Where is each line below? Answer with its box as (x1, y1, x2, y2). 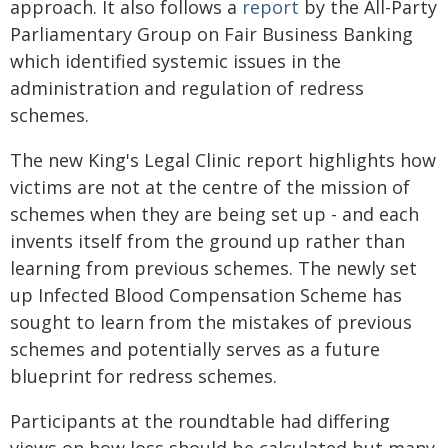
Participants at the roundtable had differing (10, 409, 390, 434)
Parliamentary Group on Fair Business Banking (10, 22, 413, 47)
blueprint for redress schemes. (10, 364, 277, 389)
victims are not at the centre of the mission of (10, 175, 410, 200)
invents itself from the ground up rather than (10, 229, 405, 254)
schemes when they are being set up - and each (10, 202, 419, 227)
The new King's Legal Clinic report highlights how (10, 148, 436, 173)
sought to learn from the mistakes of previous (10, 310, 412, 335)
